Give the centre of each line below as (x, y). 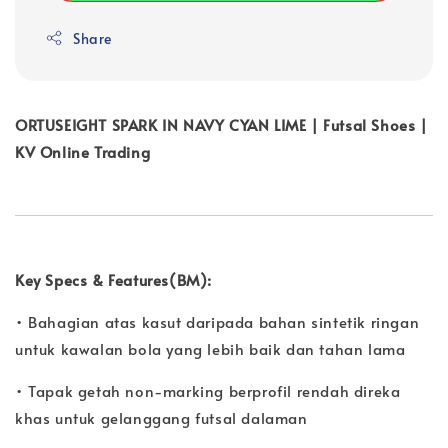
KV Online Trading (83, 151)
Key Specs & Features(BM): (113, 279)
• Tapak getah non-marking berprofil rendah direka (208, 390)
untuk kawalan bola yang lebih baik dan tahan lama (210, 348)
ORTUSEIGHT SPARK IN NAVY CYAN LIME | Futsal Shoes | (221, 124)
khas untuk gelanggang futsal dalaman (161, 417)
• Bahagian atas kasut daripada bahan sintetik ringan (217, 321)
